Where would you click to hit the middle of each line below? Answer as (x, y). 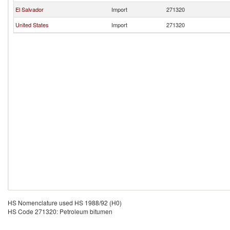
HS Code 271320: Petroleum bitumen (60, 211)
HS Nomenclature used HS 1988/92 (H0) (65, 203)
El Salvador (30, 9)
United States (32, 25)
